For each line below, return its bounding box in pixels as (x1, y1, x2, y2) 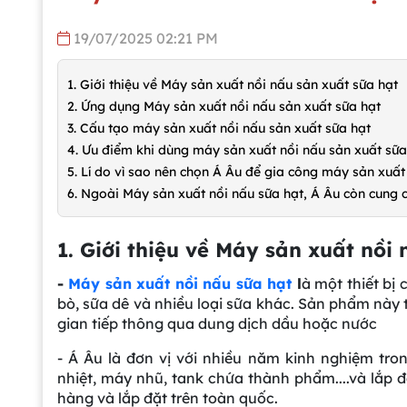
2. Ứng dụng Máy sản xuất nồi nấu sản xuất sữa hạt (67, 97, 381, 114)
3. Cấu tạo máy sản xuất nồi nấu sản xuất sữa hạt (67, 119, 371, 136)
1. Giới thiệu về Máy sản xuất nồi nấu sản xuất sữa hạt (67, 75, 402, 93)
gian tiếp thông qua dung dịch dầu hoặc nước (57, 313, 377, 333)
